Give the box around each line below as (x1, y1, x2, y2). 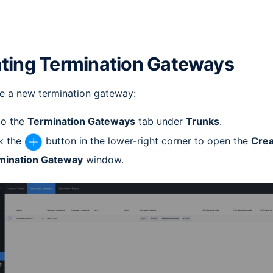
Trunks (186, 115, 219, 128)
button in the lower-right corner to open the (43, 135, 251, 147)
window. (83, 153, 124, 166)
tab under (135, 115, 186, 128)
